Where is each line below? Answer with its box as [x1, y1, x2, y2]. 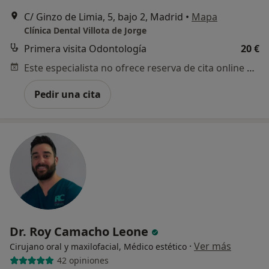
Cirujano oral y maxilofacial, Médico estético [10, 240, 187, 252]
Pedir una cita [34, 87, 101, 101]
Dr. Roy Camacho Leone [10, 223, 151, 240]
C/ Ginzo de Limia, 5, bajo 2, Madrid [24, 10, 183, 23]
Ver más [194, 239, 231, 253]
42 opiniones [56, 255, 109, 267]
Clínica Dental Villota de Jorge [24, 24, 147, 36]
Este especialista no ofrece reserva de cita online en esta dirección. [247, 61, 255, 74]
